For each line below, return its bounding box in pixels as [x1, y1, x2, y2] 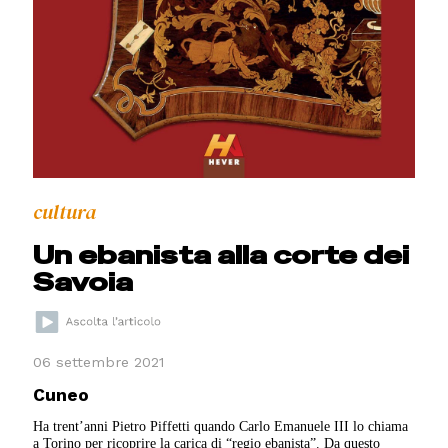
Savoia [33, 266, 134, 299]
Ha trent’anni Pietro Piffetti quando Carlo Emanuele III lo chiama [33, 418, 409, 435]
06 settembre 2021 [33, 354, 165, 371]
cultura [33, 198, 97, 226]
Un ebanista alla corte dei [33, 239, 410, 272]
